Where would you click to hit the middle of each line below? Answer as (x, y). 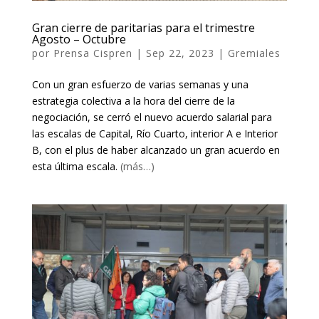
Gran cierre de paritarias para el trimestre (143, 27)
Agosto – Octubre (79, 39)
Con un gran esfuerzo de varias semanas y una (140, 84)
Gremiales (254, 53)
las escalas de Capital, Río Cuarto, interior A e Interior (155, 133)
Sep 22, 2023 (180, 53)
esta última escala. (76, 166)
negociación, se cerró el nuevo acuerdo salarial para (152, 117)
